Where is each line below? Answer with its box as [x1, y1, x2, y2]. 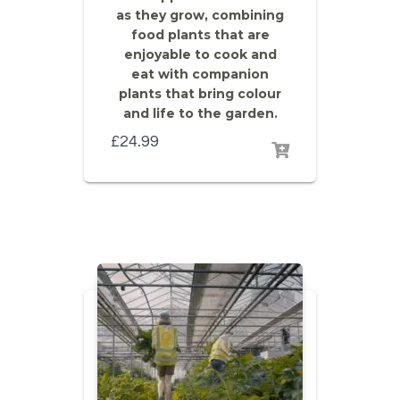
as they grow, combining [116, 7, 284, 23]
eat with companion [131, 66, 269, 82]
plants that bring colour [119, 86, 281, 102]
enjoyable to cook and [123, 46, 277, 62]
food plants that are [130, 27, 270, 43]
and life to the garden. [122, 105, 278, 121]
